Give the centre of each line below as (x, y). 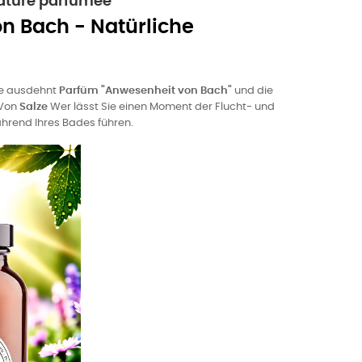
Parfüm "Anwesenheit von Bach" (145, 91)
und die (253, 91)
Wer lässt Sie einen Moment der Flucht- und (161, 107)
